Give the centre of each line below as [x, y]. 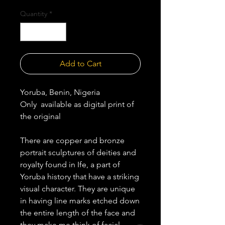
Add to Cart [80, 64]
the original [41, 117]
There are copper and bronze [72, 141]
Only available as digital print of [77, 104]
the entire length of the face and [78, 213]
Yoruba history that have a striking [80, 177]
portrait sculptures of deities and [78, 153]
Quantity [34, 14]
